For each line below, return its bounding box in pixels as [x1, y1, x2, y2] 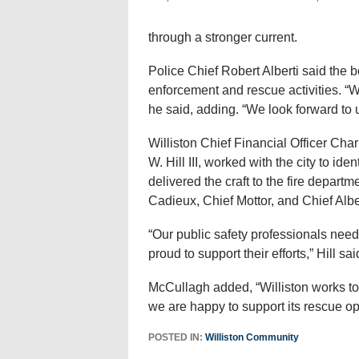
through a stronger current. [147, 30, 297, 44]
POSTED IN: [147, 332, 205, 343]
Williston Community [204, 332, 299, 343]
